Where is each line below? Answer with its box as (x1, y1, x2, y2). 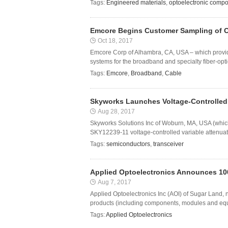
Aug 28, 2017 (98, 108, 135, 115)
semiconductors (106, 140, 150, 148)
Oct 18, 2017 (98, 37, 133, 44)
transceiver (153, 140, 184, 148)
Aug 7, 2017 (98, 179, 131, 186)
